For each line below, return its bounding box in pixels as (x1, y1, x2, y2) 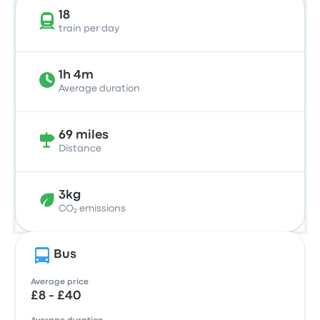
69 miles (59, 130, 109, 141)
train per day (59, 24, 120, 33)
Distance (59, 144, 102, 153)
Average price (31, 279, 89, 286)
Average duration (59, 84, 141, 93)
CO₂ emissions (59, 204, 126, 213)
